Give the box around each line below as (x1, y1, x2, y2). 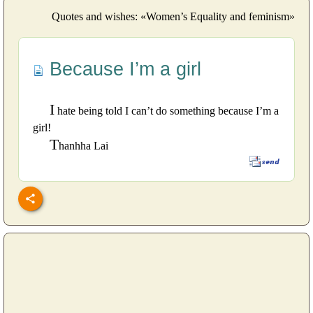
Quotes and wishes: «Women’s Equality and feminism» (52, 10, 295, 22)
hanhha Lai (59, 139, 108, 152)
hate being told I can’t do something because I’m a (54, 104, 279, 117)
